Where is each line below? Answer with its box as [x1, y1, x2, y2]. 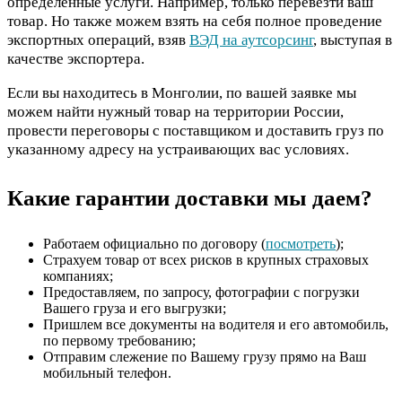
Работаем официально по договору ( [43, 236, 266, 252]
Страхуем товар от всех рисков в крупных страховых [43, 252, 369, 268]
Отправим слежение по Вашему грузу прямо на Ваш [43, 349, 366, 365]
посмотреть [266, 236, 336, 252]
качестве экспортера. [7, 49, 144, 67]
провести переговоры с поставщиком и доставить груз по [7, 121, 384, 139]
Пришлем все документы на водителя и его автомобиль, [43, 317, 389, 333]
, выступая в [313, 31, 392, 48]
